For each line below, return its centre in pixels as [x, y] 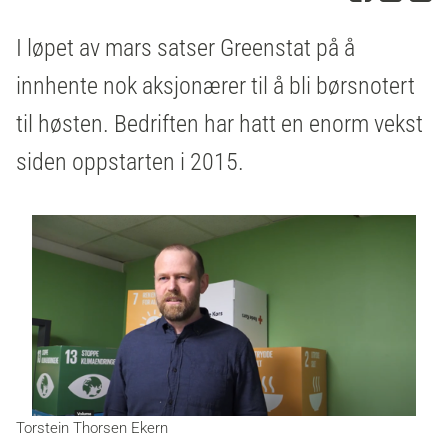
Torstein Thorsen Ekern [92, 427]
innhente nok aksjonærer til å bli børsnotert [215, 86]
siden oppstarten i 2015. [130, 162]
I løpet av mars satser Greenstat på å [185, 48]
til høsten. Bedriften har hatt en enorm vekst [219, 124]
